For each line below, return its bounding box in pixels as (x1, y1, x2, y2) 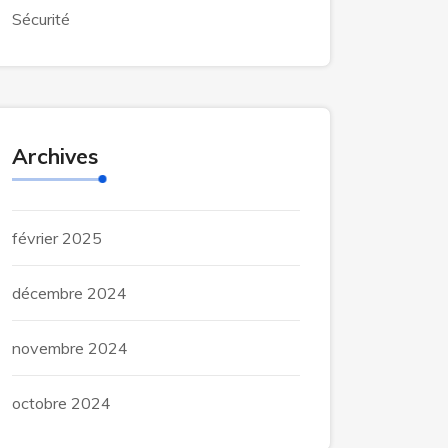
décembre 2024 (12, 283, 127, 303)
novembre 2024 (12, 338, 128, 358)
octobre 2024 (12, 393, 111, 413)
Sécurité (12, 9, 70, 29)
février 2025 (12, 228, 102, 248)
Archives (12, 143, 98, 169)
